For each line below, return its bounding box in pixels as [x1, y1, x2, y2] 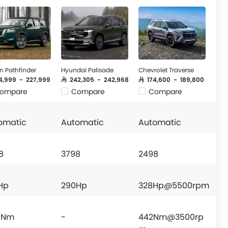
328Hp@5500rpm [138, 180, 209, 191]
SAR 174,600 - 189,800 [138, 76, 204, 82]
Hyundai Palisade [61, 66, 113, 74]
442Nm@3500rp [138, 211, 204, 223]
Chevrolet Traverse [138, 66, 194, 74]
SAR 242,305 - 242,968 [61, 76, 129, 82]
